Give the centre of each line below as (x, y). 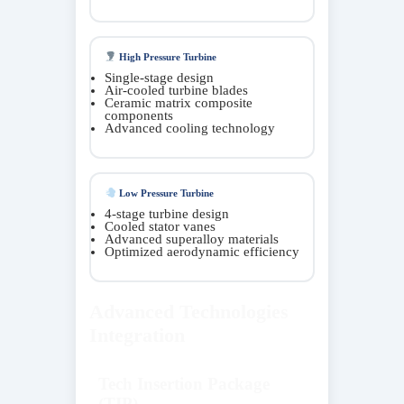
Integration (137, 335)
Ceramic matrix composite (179, 102)
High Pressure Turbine (166, 56)
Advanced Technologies (189, 311)
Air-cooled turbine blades (176, 90)
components (139, 115)
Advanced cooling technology (190, 128)
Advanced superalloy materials (192, 239)
